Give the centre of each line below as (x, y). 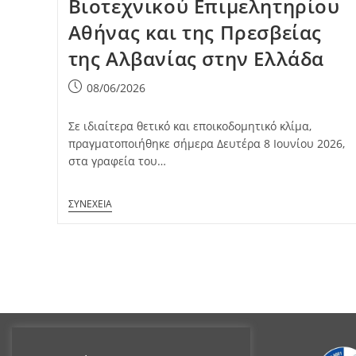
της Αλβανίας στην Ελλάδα (196, 58)
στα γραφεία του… (117, 161)
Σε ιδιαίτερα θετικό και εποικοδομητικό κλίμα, (190, 126)
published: (96, 103)
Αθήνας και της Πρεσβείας (195, 32)
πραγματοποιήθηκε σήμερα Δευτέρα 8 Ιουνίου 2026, (206, 143)
